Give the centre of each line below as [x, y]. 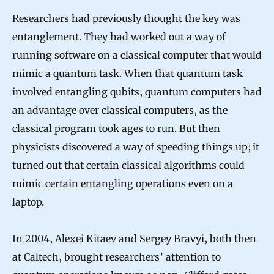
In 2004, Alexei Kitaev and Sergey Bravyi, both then [134, 239]
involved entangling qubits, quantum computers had [137, 92]
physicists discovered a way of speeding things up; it [136, 147]
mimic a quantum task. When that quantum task [128, 74]
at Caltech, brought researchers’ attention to [117, 257]
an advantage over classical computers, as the [120, 110]
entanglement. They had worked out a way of [119, 37]
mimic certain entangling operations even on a [123, 184]
